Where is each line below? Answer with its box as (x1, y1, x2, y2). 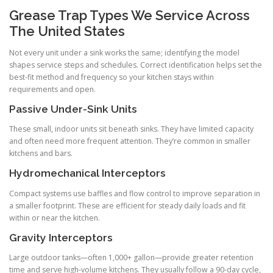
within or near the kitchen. (9, 212, 100, 223)
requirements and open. (9, 84, 96, 95)
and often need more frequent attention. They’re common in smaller (9, 136, 250, 147)
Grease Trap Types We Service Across (9, 7, 250, 23)
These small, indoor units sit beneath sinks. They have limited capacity (9, 124, 253, 135)
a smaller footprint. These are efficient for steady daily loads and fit (9, 200, 246, 211)
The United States (9, 23, 125, 39)
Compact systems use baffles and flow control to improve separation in (9, 188, 260, 199)
